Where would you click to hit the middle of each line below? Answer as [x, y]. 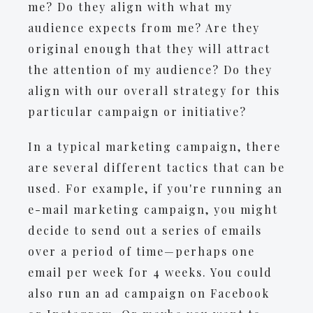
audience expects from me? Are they [144, 28]
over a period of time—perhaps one [141, 251]
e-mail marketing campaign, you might [153, 209]
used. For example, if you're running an [155, 188]
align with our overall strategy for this [154, 90]
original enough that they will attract [149, 49]
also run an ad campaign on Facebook [149, 293]
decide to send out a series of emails [145, 230]
